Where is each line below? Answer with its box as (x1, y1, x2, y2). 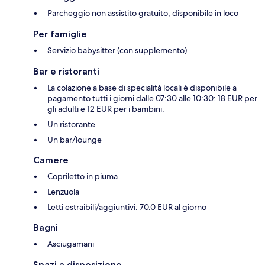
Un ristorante (47, 119, 95, 130)
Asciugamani (47, 238, 94, 250)
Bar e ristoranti (33, 66, 99, 77)
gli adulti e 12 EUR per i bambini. (47, 104, 164, 115)
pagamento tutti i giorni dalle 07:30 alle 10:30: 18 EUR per (47, 93, 257, 104)
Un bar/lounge (47, 134, 102, 146)
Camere (33, 154, 69, 166)
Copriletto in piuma (47, 171, 118, 182)
